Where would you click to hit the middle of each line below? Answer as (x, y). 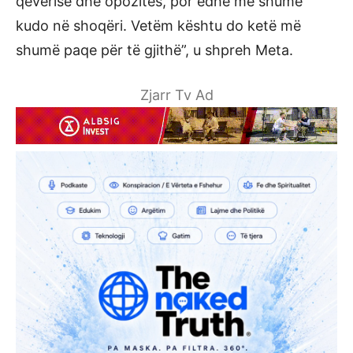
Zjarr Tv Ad (176, 95)
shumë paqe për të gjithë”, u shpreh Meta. (154, 50)
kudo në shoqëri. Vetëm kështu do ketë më (158, 26)
